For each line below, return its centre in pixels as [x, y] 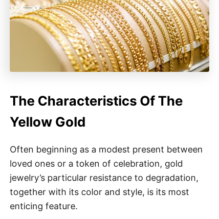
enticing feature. [44, 206]
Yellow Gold [48, 122]
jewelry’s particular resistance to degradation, [104, 177]
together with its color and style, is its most [99, 192]
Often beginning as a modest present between [106, 149]
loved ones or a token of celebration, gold [96, 163]
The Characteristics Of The [96, 101]
